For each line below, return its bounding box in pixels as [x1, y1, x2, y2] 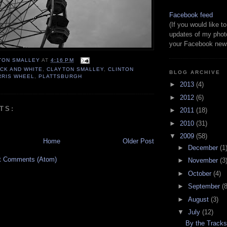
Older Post [123, 137, 154, 145]
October [187, 169, 213, 177]
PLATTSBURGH [39, 73, 82, 80]
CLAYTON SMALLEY [47, 66, 104, 72]
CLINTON [107, 66, 134, 72]
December [187, 143, 220, 152]
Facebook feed [169, 11, 213, 19]
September [187, 182, 222, 191]
